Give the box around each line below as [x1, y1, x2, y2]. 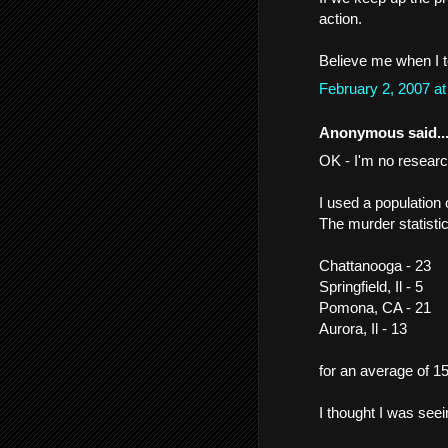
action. [319, 9, 362, 27]
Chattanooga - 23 [319, 257, 431, 274]
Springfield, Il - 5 [319, 278, 423, 295]
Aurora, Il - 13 [319, 320, 407, 337]
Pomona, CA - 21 [319, 299, 431, 316]
